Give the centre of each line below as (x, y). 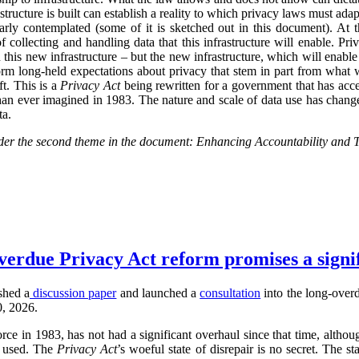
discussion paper (73, 292)
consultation (230, 292)
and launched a (158, 292)
